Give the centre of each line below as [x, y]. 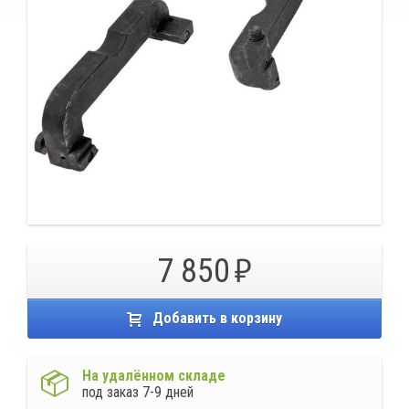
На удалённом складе [154, 376]
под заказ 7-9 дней [138, 392]
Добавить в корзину [217, 318]
